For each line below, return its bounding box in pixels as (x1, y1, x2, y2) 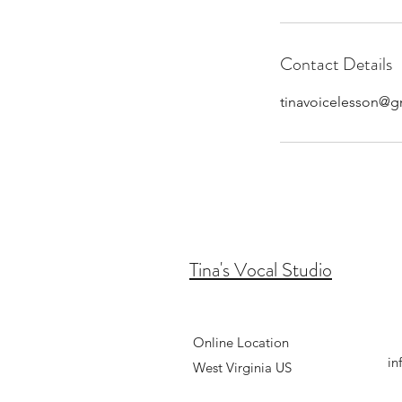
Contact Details (280, 51, 392, 77)
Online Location (193, 334, 289, 351)
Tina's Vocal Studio (189, 256, 332, 284)
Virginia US (226, 359, 292, 376)
